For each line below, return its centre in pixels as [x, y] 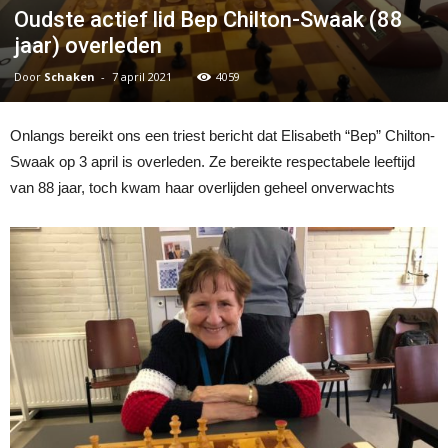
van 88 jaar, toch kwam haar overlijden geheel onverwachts [202, 187]
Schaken [69, 76]
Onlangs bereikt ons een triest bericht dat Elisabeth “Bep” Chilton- [222, 135]
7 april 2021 [142, 76]
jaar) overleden [88, 45]
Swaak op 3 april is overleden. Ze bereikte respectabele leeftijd [212, 161]
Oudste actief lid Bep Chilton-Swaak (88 [208, 19]
